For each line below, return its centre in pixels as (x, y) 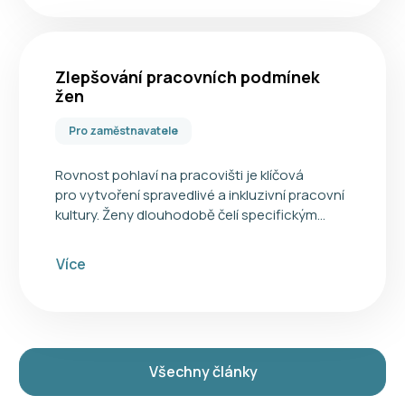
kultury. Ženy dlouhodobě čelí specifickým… (190, 214)
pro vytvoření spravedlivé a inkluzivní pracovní (200, 194)
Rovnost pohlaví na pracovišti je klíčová (179, 174)
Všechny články (203, 372)
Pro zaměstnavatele (123, 130)
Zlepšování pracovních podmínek (188, 76)
